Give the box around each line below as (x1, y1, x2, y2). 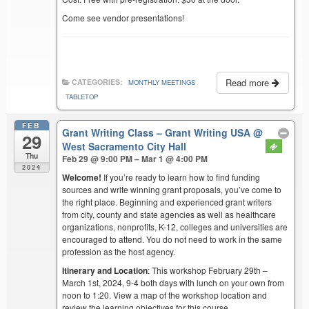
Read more (225, 75, 272, 89)
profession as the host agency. (62, 246, 176, 258)
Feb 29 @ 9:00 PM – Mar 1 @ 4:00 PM (62, 152, 208, 166)
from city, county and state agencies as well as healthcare (62, 208, 277, 221)
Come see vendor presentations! (62, 11, 185, 23)
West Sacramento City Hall (62, 139, 187, 154)
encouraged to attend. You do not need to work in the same (62, 233, 283, 246)
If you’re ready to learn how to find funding (101, 171, 261, 183)
